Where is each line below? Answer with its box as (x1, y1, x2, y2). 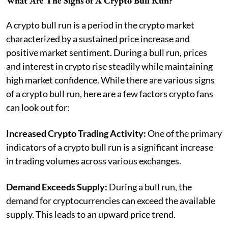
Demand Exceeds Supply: (6, 181, 109, 192)
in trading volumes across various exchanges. (6, 155, 181, 166)
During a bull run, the (109, 181, 192, 192)
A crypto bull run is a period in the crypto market (6, 19, 194, 31)
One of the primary (148, 127, 222, 139)
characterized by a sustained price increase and (6, 33, 190, 44)
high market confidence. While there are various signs (6, 74, 215, 85)
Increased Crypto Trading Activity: (6, 127, 148, 139)
